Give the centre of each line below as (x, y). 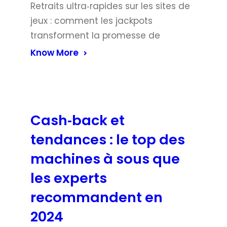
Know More (54, 52)
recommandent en (97, 197)
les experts (69, 178)
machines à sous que (105, 159)
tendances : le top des (108, 139)
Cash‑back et (78, 120)
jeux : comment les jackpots (91, 21)
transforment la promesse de (95, 35)
